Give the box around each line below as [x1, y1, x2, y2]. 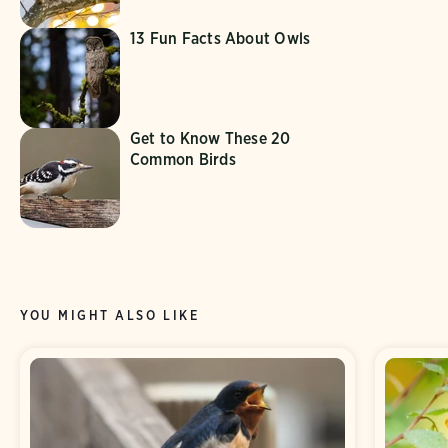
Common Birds [130, 149, 236, 169]
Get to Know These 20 [130, 128, 291, 148]
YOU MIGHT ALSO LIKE [20, 307, 200, 323]
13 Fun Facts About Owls [130, 28, 311, 48]
